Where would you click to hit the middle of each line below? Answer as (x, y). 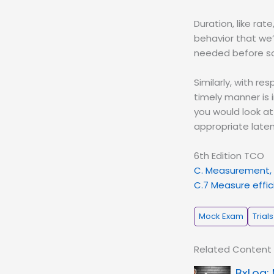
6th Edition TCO (229, 156)
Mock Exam (221, 216)
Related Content (233, 250)
